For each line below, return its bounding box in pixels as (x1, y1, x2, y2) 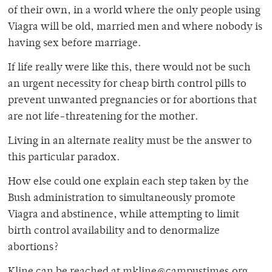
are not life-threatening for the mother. (8, 112, 198, 123)
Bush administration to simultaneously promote (8, 193, 236, 205)
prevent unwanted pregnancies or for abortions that (8, 95, 257, 107)
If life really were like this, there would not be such (8, 63, 251, 74)
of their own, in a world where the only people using (8, 5, 260, 17)
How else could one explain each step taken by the (8, 177, 249, 188)
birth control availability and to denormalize (8, 226, 220, 237)
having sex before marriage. (8, 38, 141, 50)
